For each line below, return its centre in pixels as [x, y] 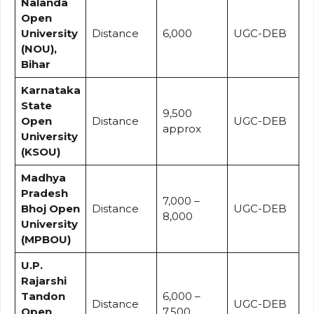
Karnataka [50, 90]
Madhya [43, 177]
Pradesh [44, 193]
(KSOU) [40, 151]
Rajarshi [43, 280]
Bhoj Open [50, 208]
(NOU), [39, 48]
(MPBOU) [46, 239]
